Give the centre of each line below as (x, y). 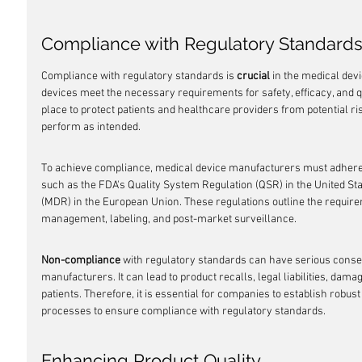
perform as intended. (91, 127)
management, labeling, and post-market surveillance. (169, 219)
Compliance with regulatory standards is (139, 76)
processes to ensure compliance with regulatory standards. (183, 311)
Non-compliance (81, 261)
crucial (253, 76)
